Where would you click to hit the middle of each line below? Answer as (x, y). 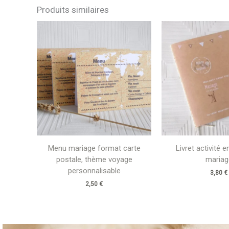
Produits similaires (73, 9)
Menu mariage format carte (94, 148)
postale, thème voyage (94, 159)
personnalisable (94, 171)
